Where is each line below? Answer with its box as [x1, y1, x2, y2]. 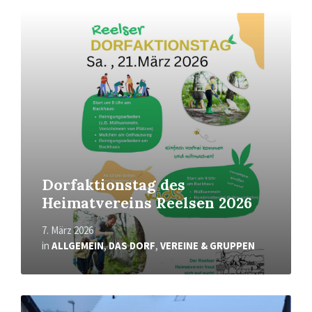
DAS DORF [109, 239, 155, 253]
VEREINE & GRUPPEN [160, 239, 255, 253]
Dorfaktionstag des [42, 175, 185, 195]
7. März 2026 [42, 224, 93, 237]
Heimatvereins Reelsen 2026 [42, 194, 252, 213]
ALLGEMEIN [52, 239, 104, 253]
